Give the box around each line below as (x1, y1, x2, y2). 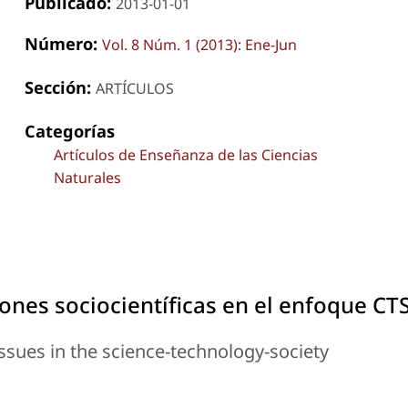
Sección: (24, 75, 96, 98)
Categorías (24, 118, 115, 142)
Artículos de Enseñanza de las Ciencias (53, 144, 318, 165)
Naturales (53, 167, 121, 188)
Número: (24, 31, 102, 55)
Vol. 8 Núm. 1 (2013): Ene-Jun (101, 34, 297, 55)
